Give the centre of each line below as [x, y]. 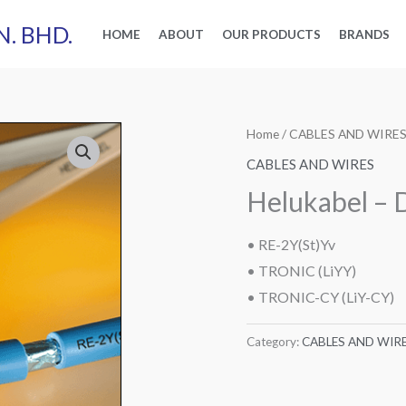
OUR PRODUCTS [271, 34]
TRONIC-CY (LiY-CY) [326, 296]
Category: [274, 341]
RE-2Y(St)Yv [297, 244]
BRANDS [364, 34]
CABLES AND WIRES [310, 164]
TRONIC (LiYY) [307, 270]
